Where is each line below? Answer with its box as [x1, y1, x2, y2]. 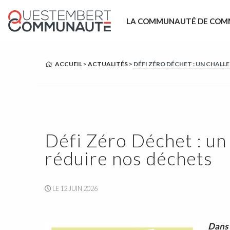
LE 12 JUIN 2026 [51, 184, 98, 193]
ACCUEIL [55, 60, 82, 68]
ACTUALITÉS [88, 60, 128, 68]
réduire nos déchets [45, 147, 213, 169]
